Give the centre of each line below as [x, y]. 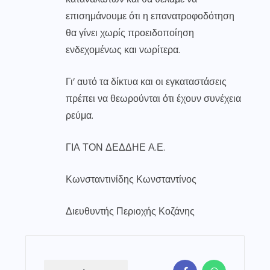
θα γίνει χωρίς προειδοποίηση [130, 33]
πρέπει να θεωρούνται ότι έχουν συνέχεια [153, 98]
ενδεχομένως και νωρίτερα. [123, 49]
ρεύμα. [80, 115]
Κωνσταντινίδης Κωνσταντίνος [131, 179]
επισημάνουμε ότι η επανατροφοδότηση [150, 16]
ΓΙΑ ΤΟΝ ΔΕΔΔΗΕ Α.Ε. [115, 147]
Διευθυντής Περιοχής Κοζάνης [130, 211]
